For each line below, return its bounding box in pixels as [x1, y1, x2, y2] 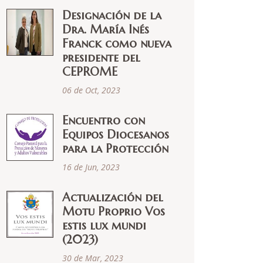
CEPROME [62, 65, 117, 79]
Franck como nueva [62, 36, 171, 51]
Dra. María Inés [62, 22, 149, 37]
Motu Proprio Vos [62, 204, 165, 219]
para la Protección [62, 141, 168, 156]
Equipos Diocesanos [62, 127, 169, 142]
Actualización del [62, 190, 163, 205]
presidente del [62, 50, 140, 65]
